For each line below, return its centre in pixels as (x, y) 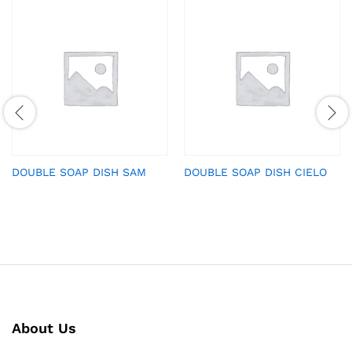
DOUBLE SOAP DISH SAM (79, 172)
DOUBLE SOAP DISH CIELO (255, 172)
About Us (44, 328)
